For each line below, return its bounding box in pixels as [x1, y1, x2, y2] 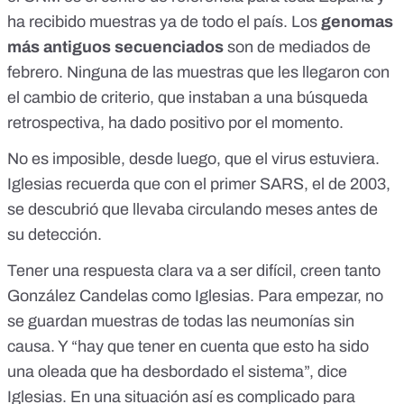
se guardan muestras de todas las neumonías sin [7, 312, 354, 331]
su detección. [7, 225, 102, 244]
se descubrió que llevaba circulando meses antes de [7, 200, 378, 219]
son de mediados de [224, 38, 371, 57]
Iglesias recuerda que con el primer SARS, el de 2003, [7, 175, 390, 194]
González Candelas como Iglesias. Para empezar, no [7, 287, 383, 306]
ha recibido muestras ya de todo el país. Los [7, 13, 321, 32]
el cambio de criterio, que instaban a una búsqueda [7, 88, 368, 107]
